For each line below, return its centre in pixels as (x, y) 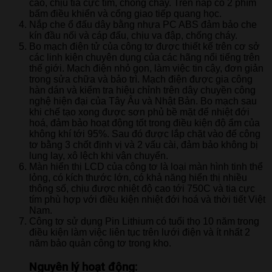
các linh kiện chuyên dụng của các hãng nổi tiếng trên (144, 58)
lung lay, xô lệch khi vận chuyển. (99, 156)
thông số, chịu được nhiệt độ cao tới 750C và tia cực (142, 189)
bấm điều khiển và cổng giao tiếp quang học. (125, 14)
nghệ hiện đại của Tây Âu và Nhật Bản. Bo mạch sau (143, 101)
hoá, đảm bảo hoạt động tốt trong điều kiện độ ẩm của (144, 123)
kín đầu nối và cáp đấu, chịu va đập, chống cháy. (133, 36)
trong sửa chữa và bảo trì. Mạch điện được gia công (141, 80)
